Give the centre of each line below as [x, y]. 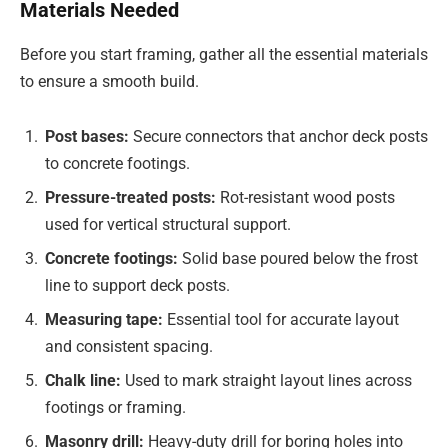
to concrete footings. [117, 164]
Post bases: [89, 137]
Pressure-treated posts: [132, 198]
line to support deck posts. [137, 286]
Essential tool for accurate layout [283, 320]
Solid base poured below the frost [300, 259]
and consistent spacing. [129, 347]
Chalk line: [85, 381]
